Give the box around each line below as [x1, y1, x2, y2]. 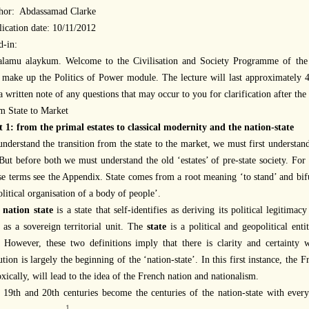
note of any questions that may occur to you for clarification [33, 88, 274, 99]
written [6, 88, 33, 99]
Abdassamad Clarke [19, 6, 96, 17]
